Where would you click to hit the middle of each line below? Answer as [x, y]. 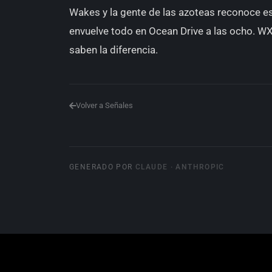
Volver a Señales [104, 105]
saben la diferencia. [114, 50]
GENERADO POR [102, 167]
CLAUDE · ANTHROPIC [180, 167]
